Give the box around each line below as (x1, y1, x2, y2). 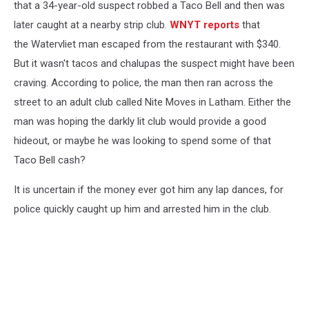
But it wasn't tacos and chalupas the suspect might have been (14, 57, 295, 70)
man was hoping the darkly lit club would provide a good (14, 114, 266, 128)
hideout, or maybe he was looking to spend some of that (14, 134, 271, 147)
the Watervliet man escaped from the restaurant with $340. (14, 37, 281, 50)
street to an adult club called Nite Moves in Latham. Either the (14, 95, 291, 108)
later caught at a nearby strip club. (14, 18, 170, 31)
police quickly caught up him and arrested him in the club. (14, 202, 271, 215)
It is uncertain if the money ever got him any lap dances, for (14, 183, 283, 196)
